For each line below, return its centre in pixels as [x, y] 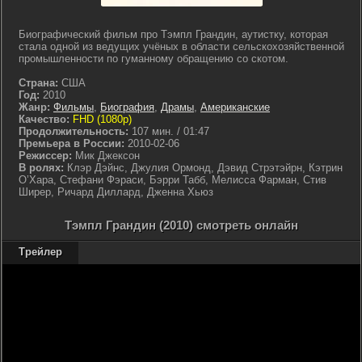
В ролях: [41, 168]
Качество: [44, 119]
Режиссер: [45, 156]
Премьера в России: [72, 143]
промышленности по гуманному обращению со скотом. [154, 59]
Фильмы [74, 107]
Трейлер [40, 252]
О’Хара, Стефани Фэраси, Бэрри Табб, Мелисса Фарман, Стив [173, 180]
